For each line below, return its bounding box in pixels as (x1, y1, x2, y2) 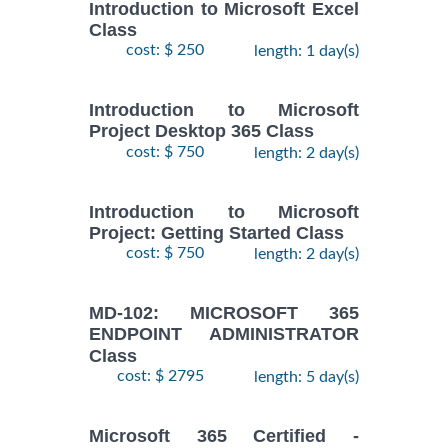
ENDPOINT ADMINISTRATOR (89, 324, 359, 345)
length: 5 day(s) (254, 368, 359, 385)
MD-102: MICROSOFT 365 (89, 303, 359, 324)
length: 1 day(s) (254, 43, 359, 60)
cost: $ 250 (126, 42, 204, 59)
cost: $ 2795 (117, 367, 204, 384)
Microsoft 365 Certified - (89, 425, 359, 446)
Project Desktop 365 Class (89, 121, 314, 142)
